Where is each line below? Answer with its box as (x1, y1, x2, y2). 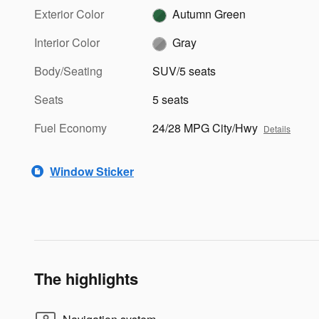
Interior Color (34, 34, 100, 51)
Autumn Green (172, 6, 246, 23)
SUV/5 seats (152, 63, 216, 80)
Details (263, 122, 291, 135)
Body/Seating (34, 63, 103, 80)
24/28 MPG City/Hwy (152, 120, 258, 137)
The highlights (34, 267, 138, 291)
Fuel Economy (34, 120, 107, 137)
